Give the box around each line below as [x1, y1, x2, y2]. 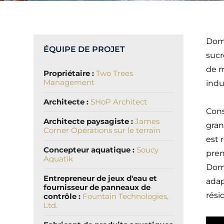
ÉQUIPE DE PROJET [43, 44, 125, 54]
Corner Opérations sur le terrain [43, 125, 161, 135]
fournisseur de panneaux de [43, 182, 151, 192]
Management [43, 77, 95, 87]
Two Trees [96, 68, 133, 78]
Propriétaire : [43, 68, 96, 78]
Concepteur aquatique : [43, 145, 137, 155]
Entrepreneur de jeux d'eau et [43, 173, 157, 183]
